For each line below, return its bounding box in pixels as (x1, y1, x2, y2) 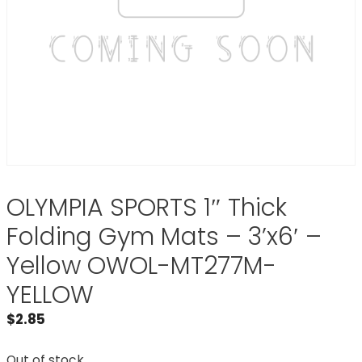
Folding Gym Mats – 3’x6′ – (6, 220, 322, 254)
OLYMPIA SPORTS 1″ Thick (6, 191, 287, 225)
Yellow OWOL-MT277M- (6, 249, 276, 283)
